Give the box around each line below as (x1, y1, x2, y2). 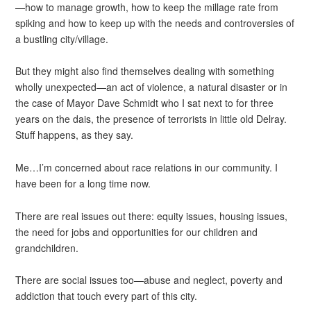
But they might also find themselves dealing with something (15, 64, 275, 78)
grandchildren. (15, 240, 79, 255)
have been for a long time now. (15, 176, 151, 190)
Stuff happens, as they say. (15, 128, 134, 142)
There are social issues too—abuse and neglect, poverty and (15, 273, 283, 287)
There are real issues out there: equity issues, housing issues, (15, 208, 288, 223)
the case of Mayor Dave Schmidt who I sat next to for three (15, 96, 274, 110)
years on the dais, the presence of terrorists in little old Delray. (15, 112, 287, 126)
